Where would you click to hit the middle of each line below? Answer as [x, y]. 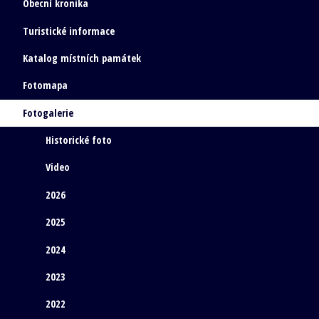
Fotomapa [45, 85]
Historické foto [79, 140]
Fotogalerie [48, 113]
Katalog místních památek [82, 58]
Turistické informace [69, 31]
